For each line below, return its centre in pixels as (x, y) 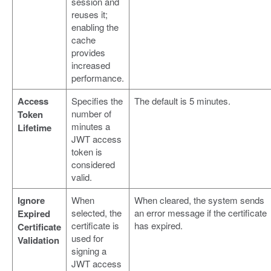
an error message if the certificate (201, 213)
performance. (98, 78)
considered (93, 165)
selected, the (96, 213)
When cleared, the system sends (199, 200)
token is (87, 152)
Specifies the (97, 101)
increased (91, 65)
